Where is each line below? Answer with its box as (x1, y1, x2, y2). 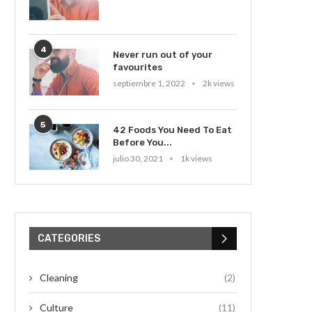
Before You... (113, 136, 172, 148)
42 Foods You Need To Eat (113, 124, 232, 135)
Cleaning (40, 272, 78, 284)
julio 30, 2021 (113, 153, 163, 164)
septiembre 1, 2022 (113, 77, 185, 88)
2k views (203, 77, 235, 88)
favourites (113, 61, 162, 72)
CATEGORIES (38, 233, 100, 245)
